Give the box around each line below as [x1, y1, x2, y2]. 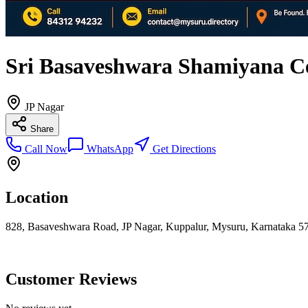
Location [5, 188, 68, 206]
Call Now [22, 142, 67, 155]
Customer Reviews [5, 269, 137, 288]
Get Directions [150, 142, 216, 155]
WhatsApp [84, 142, 133, 155]
